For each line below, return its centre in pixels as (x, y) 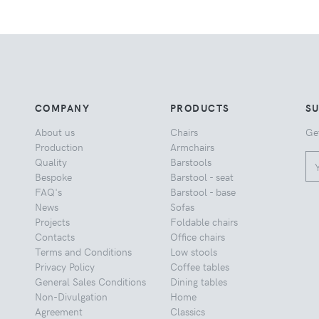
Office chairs (197, 237)
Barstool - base (203, 192)
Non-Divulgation (71, 297)
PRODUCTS (200, 108)
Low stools (193, 252)
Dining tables (198, 282)
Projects (52, 222)
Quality (51, 162)
